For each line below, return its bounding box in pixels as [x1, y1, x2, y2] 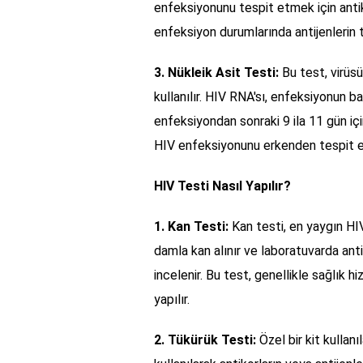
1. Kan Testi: [154, 218, 228, 234]
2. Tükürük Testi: [154, 331, 256, 348]
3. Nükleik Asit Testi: [154, 64, 279, 80]
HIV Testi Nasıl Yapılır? [154, 177, 291, 194]
